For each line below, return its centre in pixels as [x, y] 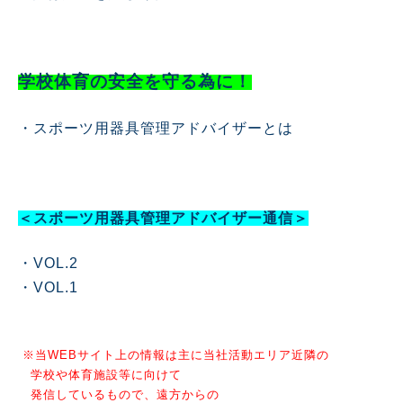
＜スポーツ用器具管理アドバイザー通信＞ [163, 218]
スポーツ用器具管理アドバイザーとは [163, 128]
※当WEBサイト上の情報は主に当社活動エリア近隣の [176, 354]
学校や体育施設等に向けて [100, 374]
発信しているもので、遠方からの [119, 394]
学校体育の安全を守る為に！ [135, 81]
